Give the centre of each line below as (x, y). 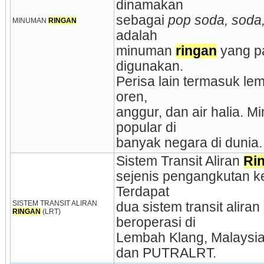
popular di (146, 128)
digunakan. (149, 67)
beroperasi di (156, 223)
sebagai (142, 21)
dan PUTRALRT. (166, 253)
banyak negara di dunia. (189, 143)
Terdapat (142, 192)
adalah (136, 36)
